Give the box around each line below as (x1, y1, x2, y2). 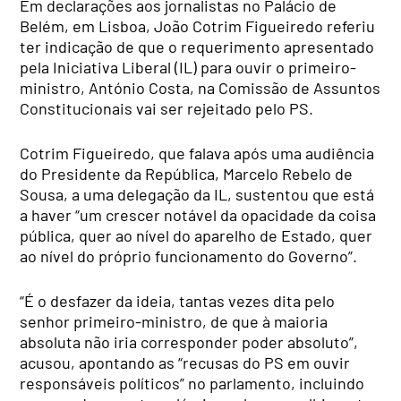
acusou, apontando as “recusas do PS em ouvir (20, 352, 351, 372)
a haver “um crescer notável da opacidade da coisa (20, 204, 377, 225)
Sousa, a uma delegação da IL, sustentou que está (20, 183, 375, 204)
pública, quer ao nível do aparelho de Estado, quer (20, 225, 373, 245)
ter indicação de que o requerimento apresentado (20, 36, 375, 56)
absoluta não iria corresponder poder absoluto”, (20, 331, 359, 352)
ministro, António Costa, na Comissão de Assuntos (20, 77, 381, 98)
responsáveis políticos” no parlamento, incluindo (20, 372, 365, 393)
